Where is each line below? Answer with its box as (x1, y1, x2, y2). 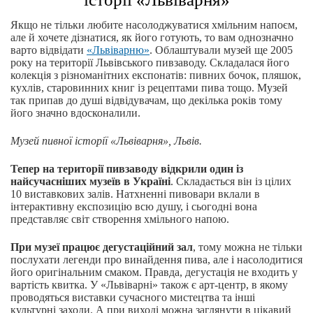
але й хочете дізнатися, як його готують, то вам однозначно (10, 31, 293, 44)
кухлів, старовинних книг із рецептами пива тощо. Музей (10, 82, 288, 94)
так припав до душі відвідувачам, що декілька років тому (10, 94, 282, 107)
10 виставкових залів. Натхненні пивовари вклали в (10, 188, 260, 201)
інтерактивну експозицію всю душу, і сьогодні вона (10, 201, 257, 213)
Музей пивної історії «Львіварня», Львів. (10, 135, 202, 147)
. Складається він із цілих (170, 175, 291, 188)
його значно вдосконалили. (10, 107, 140, 119)
